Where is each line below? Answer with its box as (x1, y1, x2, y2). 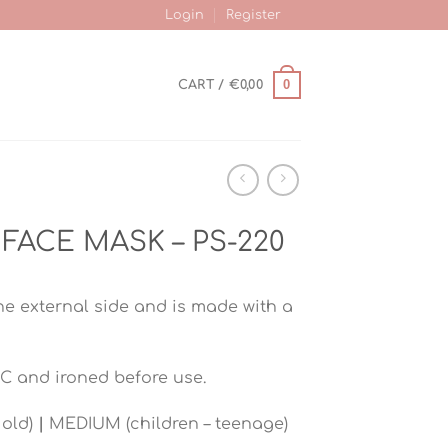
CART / (177, 77, 229, 92)
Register (226, 8, 282, 22)
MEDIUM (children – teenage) (43, 414, 288, 433)
